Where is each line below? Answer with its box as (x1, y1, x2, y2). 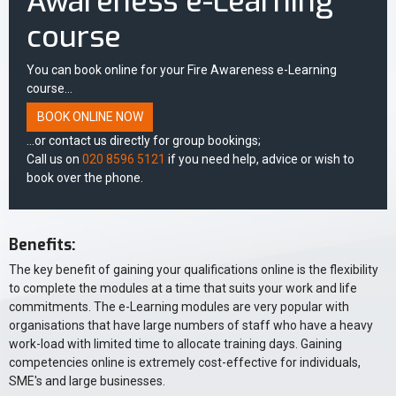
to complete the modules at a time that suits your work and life (9, 281, 357, 296)
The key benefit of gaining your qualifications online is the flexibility (9, 263, 378, 278)
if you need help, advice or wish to (165, 152, 354, 167)
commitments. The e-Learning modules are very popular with (9, 300, 349, 315)
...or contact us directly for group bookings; (27, 133, 261, 148)
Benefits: (9, 234, 76, 256)
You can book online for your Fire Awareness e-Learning (27, 62, 337, 77)
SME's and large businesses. (9, 374, 165, 389)
